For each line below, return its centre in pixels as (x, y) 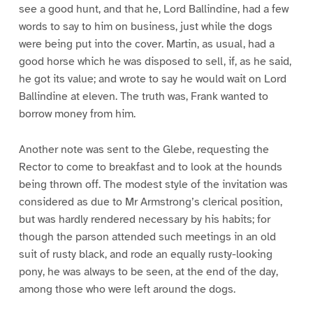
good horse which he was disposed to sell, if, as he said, (155, 62)
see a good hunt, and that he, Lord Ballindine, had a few (153, 9)
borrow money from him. (77, 114)
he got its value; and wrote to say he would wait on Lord (152, 79)
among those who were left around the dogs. (127, 290)
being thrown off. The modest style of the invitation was (153, 185)
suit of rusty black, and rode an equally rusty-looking (145, 255)
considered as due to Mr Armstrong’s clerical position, (150, 202)
